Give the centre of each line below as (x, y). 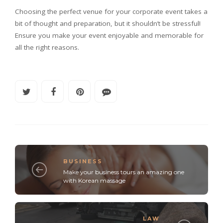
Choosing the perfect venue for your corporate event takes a (111, 11)
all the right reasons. (47, 47)
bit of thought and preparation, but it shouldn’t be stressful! (108, 23)
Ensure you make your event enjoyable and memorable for (109, 35)
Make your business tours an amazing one (124, 172)
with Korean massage (94, 180)
